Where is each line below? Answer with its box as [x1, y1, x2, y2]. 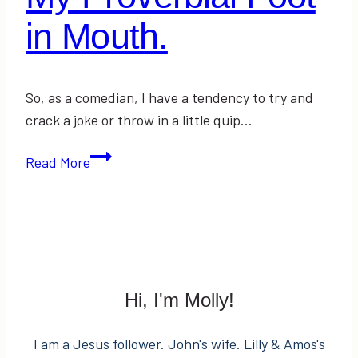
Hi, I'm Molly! [124, 289, 234, 312]
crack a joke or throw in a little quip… [26, 111, 253, 129]
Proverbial [89, 169, 153, 188]
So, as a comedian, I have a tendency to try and [26, 89, 313, 107]
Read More [26, 153, 90, 172]
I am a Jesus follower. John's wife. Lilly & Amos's [33, 335, 325, 353]
